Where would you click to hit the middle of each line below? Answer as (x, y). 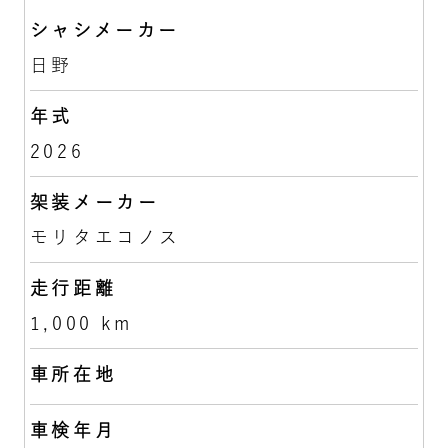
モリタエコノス (105, 236)
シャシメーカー (104, 29)
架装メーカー (94, 201)
